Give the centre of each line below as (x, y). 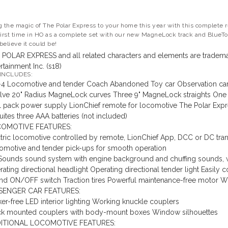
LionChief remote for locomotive (123, 106)
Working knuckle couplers (135, 202)
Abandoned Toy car (142, 84)
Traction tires (84, 180)
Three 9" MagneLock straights (162, 95)
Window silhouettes (185, 212)
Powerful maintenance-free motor (163, 180)
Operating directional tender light (144, 170)
